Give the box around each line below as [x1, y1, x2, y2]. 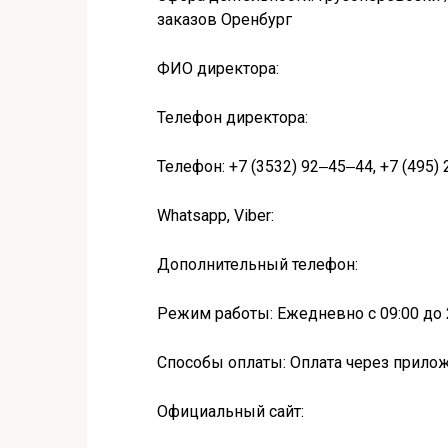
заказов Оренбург [157, 10, 292, 29]
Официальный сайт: [157, 402, 304, 421]
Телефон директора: [157, 108, 308, 127]
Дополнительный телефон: [157, 255, 358, 274]
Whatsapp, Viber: [157, 206, 274, 225]
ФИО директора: [157, 59, 279, 78]
